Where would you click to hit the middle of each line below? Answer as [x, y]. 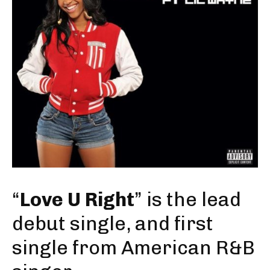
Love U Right [77, 199]
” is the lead [188, 199]
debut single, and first [113, 224]
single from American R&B [133, 248]
